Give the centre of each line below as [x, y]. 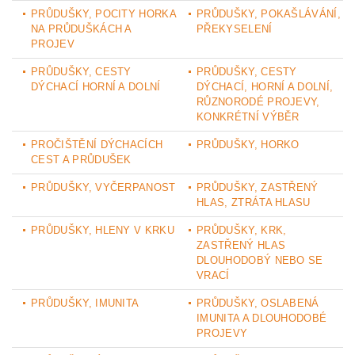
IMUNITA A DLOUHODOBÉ [262, 319]
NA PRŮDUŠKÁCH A [81, 29]
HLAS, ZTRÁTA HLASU [254, 203]
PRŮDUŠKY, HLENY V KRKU [103, 231]
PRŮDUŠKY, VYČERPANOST [103, 188]
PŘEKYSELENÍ [235, 29]
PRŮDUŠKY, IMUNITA [85, 303]
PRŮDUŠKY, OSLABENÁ [258, 303]
